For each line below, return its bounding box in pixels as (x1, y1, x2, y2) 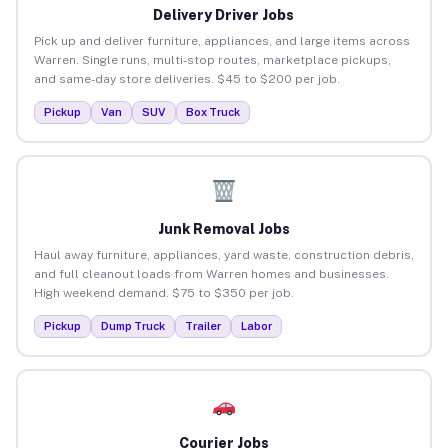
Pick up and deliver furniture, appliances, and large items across (33, 33, 410, 48)
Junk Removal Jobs (157, 220, 290, 237)
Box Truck (185, 105, 240, 118)
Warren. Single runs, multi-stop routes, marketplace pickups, (33, 52, 391, 67)
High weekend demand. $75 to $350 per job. (33, 285, 294, 300)
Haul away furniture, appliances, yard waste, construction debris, (33, 247, 414, 262)
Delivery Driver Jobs (153, 6, 295, 23)
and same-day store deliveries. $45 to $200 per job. (33, 71, 340, 86)
